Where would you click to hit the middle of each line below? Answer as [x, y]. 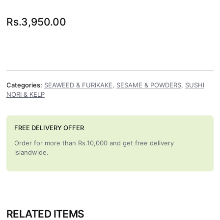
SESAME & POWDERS [149, 85]
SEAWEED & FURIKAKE [78, 85]
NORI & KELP [25, 95]
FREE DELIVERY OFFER [49, 128]
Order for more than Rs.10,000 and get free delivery [94, 143]
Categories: [24, 85]
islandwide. [31, 152]
